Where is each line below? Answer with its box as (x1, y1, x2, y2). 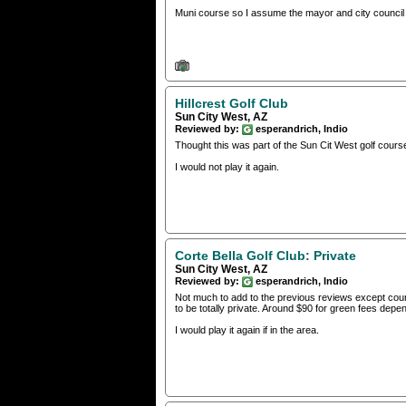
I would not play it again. (175, 161, 279, 173)
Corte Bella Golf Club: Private (175, 248, 356, 264)
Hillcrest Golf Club (175, 96, 288, 111)
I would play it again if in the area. (175, 324, 319, 336)
